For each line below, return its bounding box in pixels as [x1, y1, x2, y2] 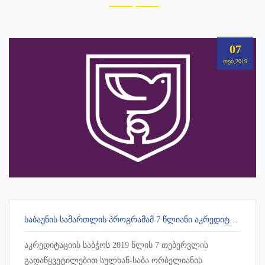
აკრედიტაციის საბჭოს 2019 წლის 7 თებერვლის [24, 241, 208, 250]
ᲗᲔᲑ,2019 [223, 58, 247, 64]
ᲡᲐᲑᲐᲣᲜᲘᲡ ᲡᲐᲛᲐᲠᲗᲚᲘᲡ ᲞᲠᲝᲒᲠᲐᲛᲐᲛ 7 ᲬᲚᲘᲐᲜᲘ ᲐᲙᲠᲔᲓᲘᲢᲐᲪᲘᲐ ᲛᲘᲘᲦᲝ [230, 215, 238, 224]
